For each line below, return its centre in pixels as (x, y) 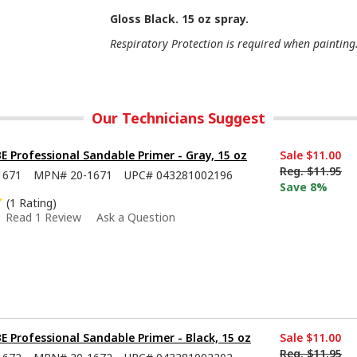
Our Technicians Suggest (178, 118)
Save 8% (304, 186)
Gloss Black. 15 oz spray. (179, 18)
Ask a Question (136, 217)
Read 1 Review (43, 217)
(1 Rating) (32, 202)
